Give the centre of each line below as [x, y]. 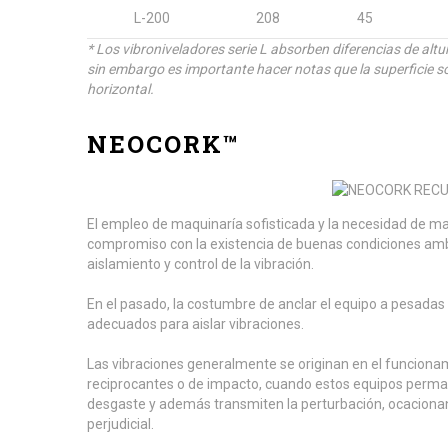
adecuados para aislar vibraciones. [195, 324]
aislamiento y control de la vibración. [200, 264]
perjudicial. [120, 424]
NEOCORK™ [163, 144]
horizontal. [120, 89]
